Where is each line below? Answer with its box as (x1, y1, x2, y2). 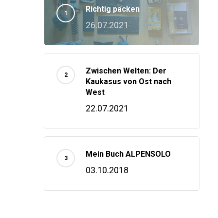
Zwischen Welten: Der (86, 66, 166, 75)
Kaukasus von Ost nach (86, 77, 171, 86)
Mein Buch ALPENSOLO (86, 149, 171, 159)
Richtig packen (86, 4, 140, 14)
